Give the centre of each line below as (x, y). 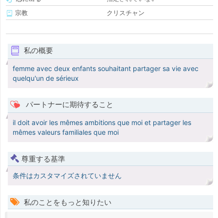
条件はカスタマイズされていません (67, 176)
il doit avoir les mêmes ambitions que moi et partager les (102, 123)
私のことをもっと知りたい (67, 202)
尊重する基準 (43, 159)
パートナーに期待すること (68, 105)
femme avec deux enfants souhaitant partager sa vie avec (106, 69)
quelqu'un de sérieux (46, 78)
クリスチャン (126, 13)
